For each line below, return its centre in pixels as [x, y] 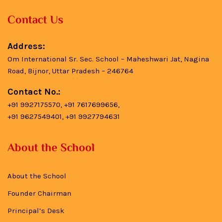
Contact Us [35, 21]
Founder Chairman [39, 193]
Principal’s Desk [36, 211]
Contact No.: [34, 92]
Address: [26, 46]
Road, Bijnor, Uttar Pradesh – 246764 [70, 71]
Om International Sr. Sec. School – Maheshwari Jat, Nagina [108, 59]
